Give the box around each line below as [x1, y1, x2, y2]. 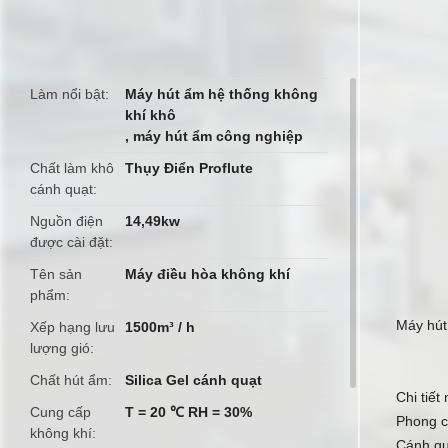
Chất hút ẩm [30, 372, 108, 388]
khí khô [125, 107, 177, 123]
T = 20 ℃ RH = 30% [125, 404, 253, 420]
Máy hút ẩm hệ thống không [125, 86, 319, 102]
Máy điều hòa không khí [125, 266, 291, 282]
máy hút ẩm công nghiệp [133, 128, 304, 144]
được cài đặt [30, 234, 109, 250]
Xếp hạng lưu [30, 319, 115, 335]
